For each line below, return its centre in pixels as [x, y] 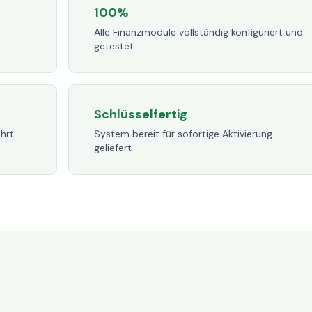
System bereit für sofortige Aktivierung [183, 134]
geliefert [113, 148]
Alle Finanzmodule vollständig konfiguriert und [198, 32]
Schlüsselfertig [141, 114]
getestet [114, 46]
